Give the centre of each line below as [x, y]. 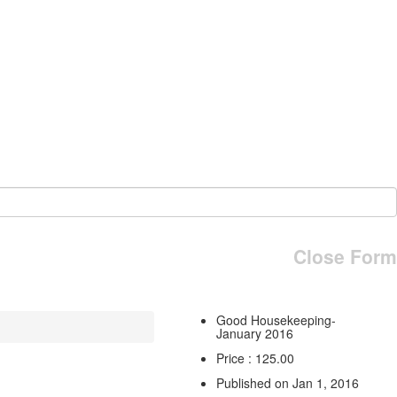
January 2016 [254, 333]
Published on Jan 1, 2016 [287, 382]
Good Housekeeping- [276, 319]
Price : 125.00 [255, 358]
